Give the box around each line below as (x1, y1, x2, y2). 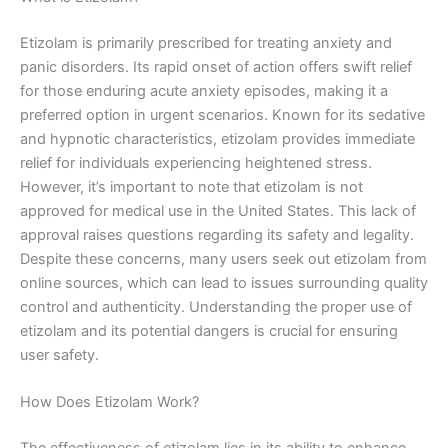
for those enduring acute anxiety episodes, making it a (20, 82, 388, 101)
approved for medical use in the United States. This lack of (20, 202, 416, 221)
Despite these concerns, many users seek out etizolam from (20, 250, 427, 269)
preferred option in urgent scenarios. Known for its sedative (20, 106, 425, 125)
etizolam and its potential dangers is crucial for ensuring (20, 322, 398, 341)
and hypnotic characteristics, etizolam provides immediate (20, 130, 415, 149)
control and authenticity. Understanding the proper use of (20, 298, 412, 317)
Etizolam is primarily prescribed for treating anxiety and (20, 34, 392, 53)
